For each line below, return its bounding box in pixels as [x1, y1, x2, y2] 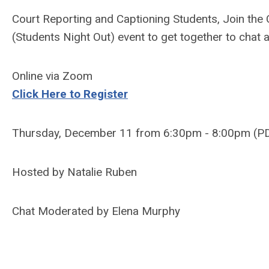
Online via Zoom [12, 69, 92, 83]
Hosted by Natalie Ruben [12, 165, 137, 179]
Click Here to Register [12, 87, 128, 101]
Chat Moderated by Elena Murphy [12, 204, 180, 218]
